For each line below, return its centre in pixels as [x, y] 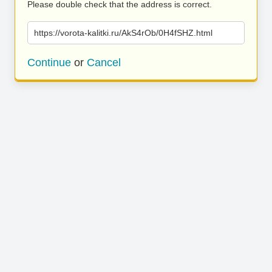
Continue [49, 63]
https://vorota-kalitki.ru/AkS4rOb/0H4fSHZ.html [123, 33]
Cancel [104, 63]
